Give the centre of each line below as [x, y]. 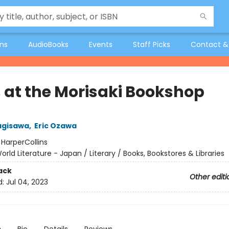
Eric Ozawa [55, 126]
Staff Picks [152, 44]
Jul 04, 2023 [27, 182]
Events [101, 44]
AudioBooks [48, 44]
